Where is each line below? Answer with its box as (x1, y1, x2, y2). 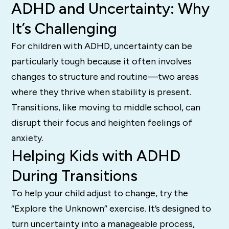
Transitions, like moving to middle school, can (11, 101, 201, 113)
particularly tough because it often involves (11, 55, 192, 67)
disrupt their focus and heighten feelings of (11, 117, 193, 128)
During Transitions (11, 166, 138, 185)
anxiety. (11, 132, 44, 144)
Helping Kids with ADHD (11, 146, 181, 165)
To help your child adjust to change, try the (11, 187, 189, 199)
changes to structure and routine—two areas (11, 71, 199, 82)
